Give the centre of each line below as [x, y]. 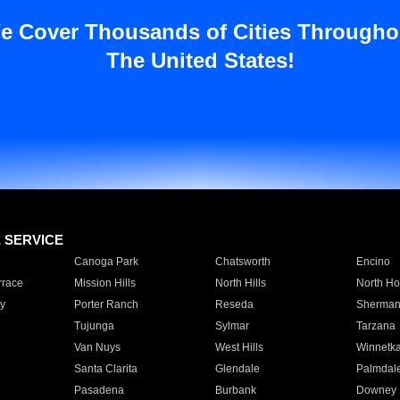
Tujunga [94, 326]
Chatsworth [242, 262]
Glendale [237, 369]
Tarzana [375, 326]
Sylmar [232, 326]
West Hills [239, 347]
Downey [376, 390]
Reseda [234, 304]
